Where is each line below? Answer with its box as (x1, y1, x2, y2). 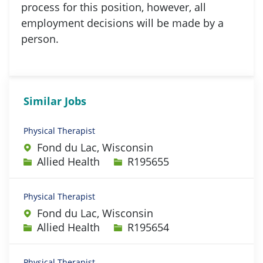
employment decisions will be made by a (21, 15, 224, 30)
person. (21, 31, 62, 46)
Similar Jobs (23, 93, 86, 108)
